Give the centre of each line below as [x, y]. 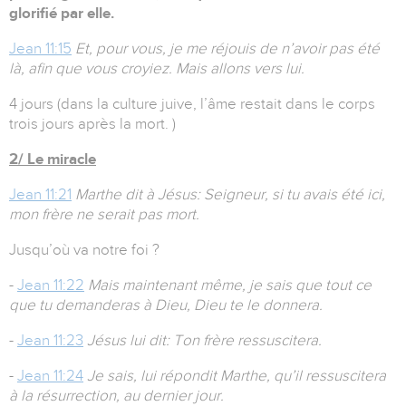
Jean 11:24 [50, 376]
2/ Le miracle [53, 159]
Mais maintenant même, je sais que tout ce [230, 285]
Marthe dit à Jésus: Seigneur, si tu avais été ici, [230, 195]
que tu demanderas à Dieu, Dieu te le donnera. [166, 305]
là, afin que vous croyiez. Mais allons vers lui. [157, 69]
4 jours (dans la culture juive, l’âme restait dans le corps [192, 104]
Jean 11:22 [51, 285]
